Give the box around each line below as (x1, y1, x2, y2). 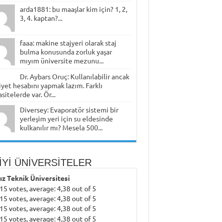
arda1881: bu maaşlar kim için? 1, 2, (19, 4, 127, 14)
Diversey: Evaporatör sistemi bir (19, 105, 118, 114)
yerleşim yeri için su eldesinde (19, 114, 113, 123)
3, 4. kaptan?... (19, 13, 62, 23)
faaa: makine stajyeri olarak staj (19, 38, 116, 48)
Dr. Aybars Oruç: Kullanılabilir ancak (19, 72, 129, 81)
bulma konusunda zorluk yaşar (19, 47, 112, 56)
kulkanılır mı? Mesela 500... (19, 123, 103, 132)
